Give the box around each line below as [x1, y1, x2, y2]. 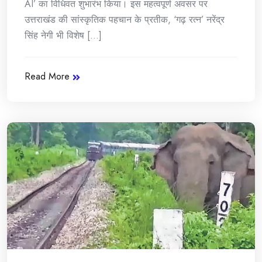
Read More [25, 69, 70, 83]
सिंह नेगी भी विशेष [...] [25, 28, 102, 42]
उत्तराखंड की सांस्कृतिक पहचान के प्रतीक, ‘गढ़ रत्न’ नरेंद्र [25, 12, 225, 26]
